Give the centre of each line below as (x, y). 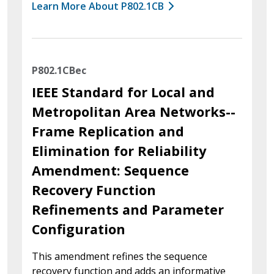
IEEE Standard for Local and (123, 92)
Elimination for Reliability (119, 150)
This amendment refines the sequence (120, 256)
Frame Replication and (108, 131)
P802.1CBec (59, 70)
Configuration (79, 229)
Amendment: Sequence (110, 170)
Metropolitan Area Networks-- (134, 111)
